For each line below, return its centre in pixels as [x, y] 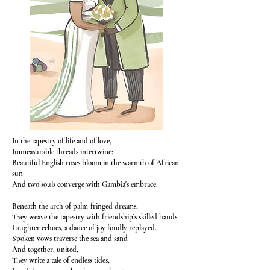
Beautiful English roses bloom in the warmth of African [96, 163]
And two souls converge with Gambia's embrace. [85, 184]
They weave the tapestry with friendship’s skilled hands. [96, 217]
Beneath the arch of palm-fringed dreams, [75, 206]
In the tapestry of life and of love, [63, 141]
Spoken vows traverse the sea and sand [71, 239]
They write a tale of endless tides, [61, 260]
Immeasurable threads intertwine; [63, 152]
